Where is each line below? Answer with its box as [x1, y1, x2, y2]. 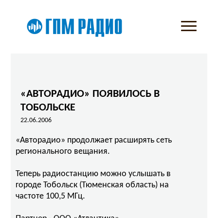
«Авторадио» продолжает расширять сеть [16, 136, 172, 145]
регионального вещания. [16, 147, 110, 156]
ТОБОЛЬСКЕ [20, 102, 76, 113]
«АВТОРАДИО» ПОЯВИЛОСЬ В [20, 89, 160, 100]
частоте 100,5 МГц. [16, 192, 86, 201]
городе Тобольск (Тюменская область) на [16, 181, 169, 190]
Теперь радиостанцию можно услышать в [16, 169, 171, 179]
